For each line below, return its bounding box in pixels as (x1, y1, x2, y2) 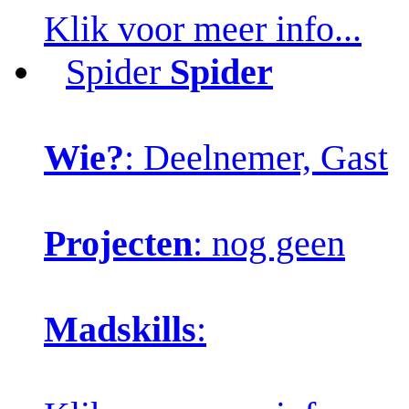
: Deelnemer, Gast (124, 136, 388, 178)
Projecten (44, 222, 193, 264)
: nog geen (193, 222, 345, 264)
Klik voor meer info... (44, 7, 362, 49)
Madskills (44, 308, 196, 350)
